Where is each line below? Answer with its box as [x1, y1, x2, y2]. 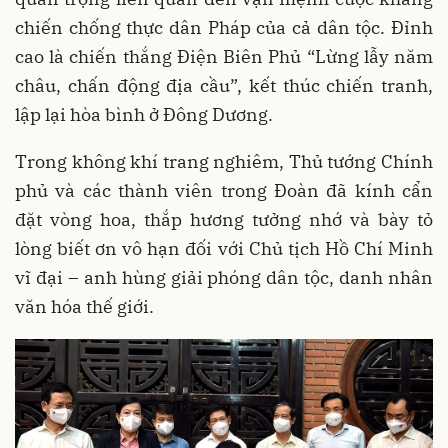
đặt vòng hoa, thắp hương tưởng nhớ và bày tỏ [15, 207, 433, 231]
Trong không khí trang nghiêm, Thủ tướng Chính [15, 149, 433, 173]
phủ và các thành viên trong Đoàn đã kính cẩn [15, 178, 433, 202]
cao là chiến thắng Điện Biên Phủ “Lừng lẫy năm [15, 44, 433, 68]
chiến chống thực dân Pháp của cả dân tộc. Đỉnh [15, 15, 433, 39]
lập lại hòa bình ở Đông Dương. [15, 102, 273, 126]
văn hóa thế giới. [15, 294, 154, 318]
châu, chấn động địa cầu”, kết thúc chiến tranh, [15, 73, 433, 97]
